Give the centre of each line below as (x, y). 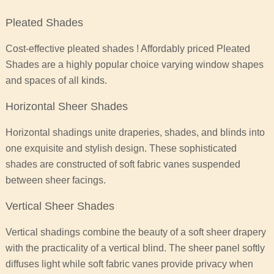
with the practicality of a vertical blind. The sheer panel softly (135, 248)
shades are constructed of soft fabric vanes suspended (123, 165)
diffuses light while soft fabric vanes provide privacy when (129, 264)
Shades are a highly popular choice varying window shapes (134, 65)
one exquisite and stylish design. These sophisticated (121, 149)
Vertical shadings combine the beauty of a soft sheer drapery (135, 232)
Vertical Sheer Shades (60, 206)
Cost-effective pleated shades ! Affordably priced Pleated (128, 49)
